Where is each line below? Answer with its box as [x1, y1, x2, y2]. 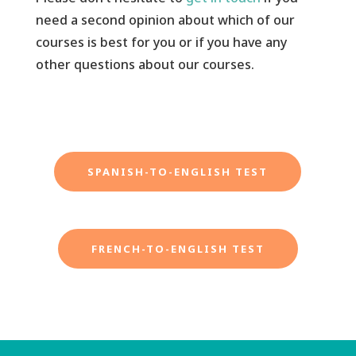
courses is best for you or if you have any [35, 33, 287, 51]
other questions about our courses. [35, 55, 254, 73]
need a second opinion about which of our [35, 10, 295, 29]
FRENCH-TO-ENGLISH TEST [91, 241, 265, 256]
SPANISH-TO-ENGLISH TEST [87, 164, 269, 179]
